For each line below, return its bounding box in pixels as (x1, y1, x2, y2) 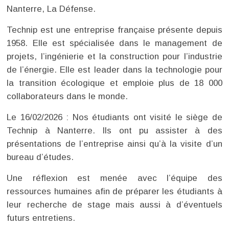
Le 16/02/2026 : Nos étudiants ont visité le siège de (7, 112, 222, 122)
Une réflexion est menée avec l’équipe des (7, 173, 222, 183)
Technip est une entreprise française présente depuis (7, 25, 222, 35)
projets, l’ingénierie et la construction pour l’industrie (7, 52, 222, 61)
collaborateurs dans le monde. (7, 91, 128, 101)
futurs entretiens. (7, 213, 76, 223)
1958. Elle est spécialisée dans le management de (7, 38, 222, 48)
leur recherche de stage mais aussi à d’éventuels (7, 200, 222, 210)
